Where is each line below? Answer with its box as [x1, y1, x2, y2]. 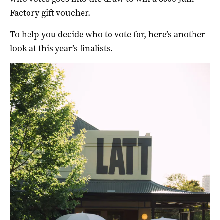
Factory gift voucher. [10, 6, 90, 19]
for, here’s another [131, 28, 205, 40]
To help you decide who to [10, 28, 114, 40]
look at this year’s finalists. [10, 42, 113, 54]
